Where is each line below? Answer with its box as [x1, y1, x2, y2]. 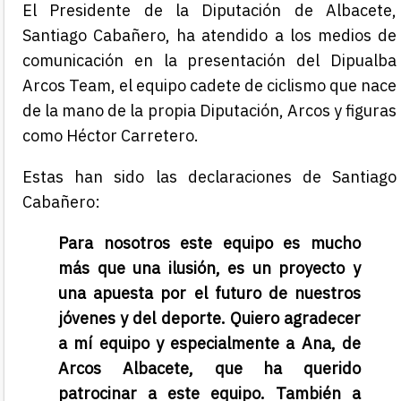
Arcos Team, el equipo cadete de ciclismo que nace [22, 75, 397, 97]
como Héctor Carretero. [22, 125, 199, 147]
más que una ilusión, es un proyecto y [58, 258, 361, 279]
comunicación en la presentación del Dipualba [22, 50, 397, 72]
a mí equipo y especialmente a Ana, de [58, 333, 361, 354]
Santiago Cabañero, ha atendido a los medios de [22, 25, 397, 47]
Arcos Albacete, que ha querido [58, 358, 361, 380]
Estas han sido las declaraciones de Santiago [22, 166, 397, 188]
